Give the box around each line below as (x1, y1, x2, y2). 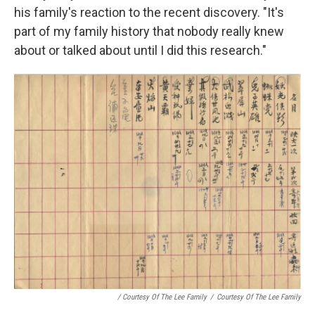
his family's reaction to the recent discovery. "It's (14, 5, 284, 20)
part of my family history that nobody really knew (14, 24, 284, 39)
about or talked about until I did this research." (14, 43, 266, 58)
